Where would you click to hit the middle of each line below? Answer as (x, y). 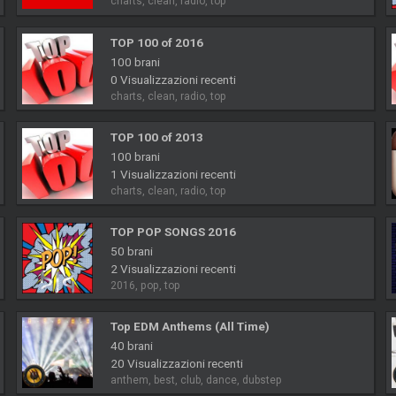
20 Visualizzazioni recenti (176, 364)
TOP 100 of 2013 (156, 137)
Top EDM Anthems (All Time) (190, 327)
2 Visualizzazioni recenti (173, 268)
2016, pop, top (145, 285)
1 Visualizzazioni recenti (173, 174)
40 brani (131, 346)
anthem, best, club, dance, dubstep (196, 381)
